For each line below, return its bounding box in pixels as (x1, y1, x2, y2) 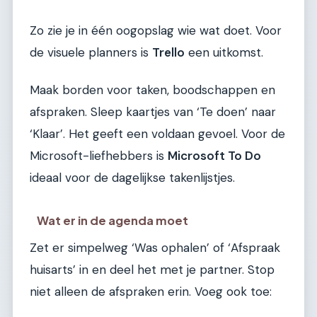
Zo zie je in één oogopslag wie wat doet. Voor (30, 22, 282, 38)
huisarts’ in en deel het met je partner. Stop (30, 261, 275, 277)
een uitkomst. (185, 44, 263, 60)
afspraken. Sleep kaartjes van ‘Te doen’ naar (30, 104, 276, 120)
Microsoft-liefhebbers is (30, 148, 168, 164)
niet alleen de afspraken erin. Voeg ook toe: (30, 283, 272, 299)
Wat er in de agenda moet (37, 212, 189, 228)
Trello (152, 44, 185, 60)
